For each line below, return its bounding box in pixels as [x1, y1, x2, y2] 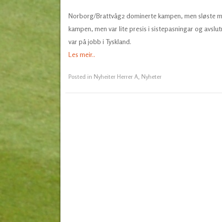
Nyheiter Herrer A [93, 72, 138, 80]
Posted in [68, 72, 94, 80]
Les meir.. [68, 50, 95, 58]
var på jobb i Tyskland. [68, 37, 131, 46]
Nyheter [141, 72, 162, 80]
